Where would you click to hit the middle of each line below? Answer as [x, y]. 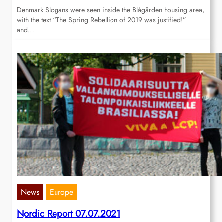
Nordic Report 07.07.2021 [69, 214]
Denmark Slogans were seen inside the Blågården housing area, [111, 10]
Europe [61, 192]
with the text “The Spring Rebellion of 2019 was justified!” [102, 20]
